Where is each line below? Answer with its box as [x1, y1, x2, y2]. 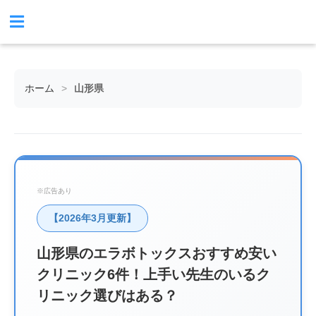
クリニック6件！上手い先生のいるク [37, 267, 270, 282]
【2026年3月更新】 [49, 212, 136, 224]
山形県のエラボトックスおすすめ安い [37, 245, 276, 261]
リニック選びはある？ [37, 288, 178, 303]
